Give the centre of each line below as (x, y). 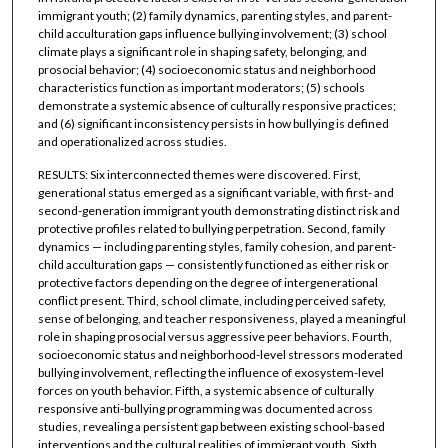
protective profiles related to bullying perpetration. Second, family (211, 229)
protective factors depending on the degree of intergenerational (207, 283)
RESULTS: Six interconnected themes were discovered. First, (199, 175)
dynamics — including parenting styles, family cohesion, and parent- (216, 247)
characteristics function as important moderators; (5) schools (201, 87)
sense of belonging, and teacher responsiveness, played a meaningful (221, 319)
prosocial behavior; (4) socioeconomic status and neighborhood (206, 69)
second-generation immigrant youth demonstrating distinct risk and (218, 211)
